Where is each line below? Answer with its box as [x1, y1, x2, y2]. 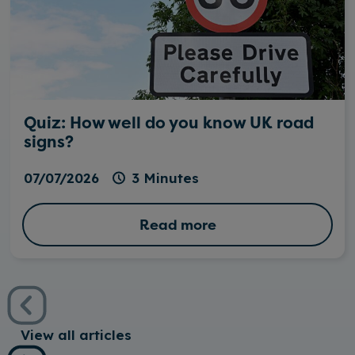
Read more [139, 214, 216, 235]
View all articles [20, 326, 132, 343]
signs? [23, 131, 74, 153]
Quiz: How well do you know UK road [23, 112, 314, 134]
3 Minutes [132, 170, 200, 186]
